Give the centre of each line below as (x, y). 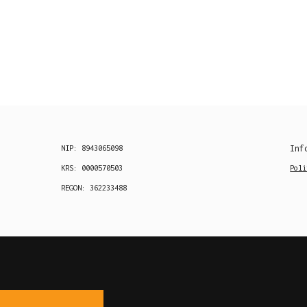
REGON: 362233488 (94, 187)
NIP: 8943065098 (91, 148)
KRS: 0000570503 (91, 168)
